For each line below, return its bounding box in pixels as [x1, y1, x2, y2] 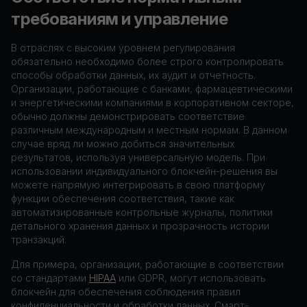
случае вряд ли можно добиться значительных [11, 138, 234, 149]
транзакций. [11, 234, 66, 245]
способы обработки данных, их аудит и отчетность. [11, 69, 256, 81]
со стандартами [11, 272, 89, 284]
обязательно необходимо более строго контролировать [11, 56, 284, 67]
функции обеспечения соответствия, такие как [11, 193, 234, 204]
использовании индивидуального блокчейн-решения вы [11, 165, 278, 177]
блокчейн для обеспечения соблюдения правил [11, 286, 241, 297]
